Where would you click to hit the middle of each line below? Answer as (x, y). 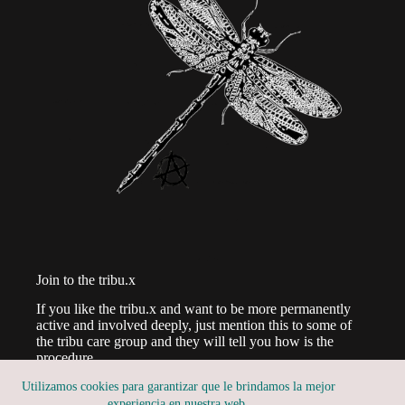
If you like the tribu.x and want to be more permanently (193, 309)
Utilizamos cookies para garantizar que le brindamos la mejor (178, 386)
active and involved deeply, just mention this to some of (194, 325)
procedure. (66, 358)
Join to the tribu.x (86, 279)
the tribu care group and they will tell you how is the (185, 342)
